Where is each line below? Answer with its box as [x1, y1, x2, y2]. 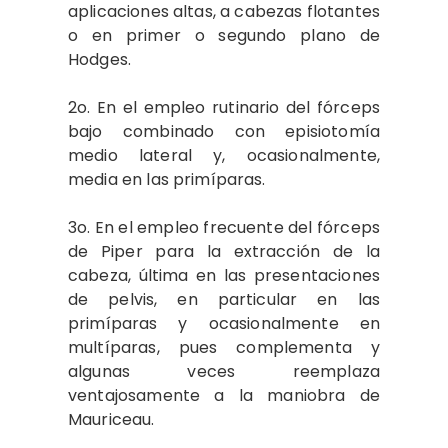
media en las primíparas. [68, 168, 266, 191]
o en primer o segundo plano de [68, 24, 380, 47]
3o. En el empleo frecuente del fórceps [68, 216, 380, 239]
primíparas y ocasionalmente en [68, 312, 380, 335]
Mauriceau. [68, 408, 155, 431]
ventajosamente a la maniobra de [68, 384, 380, 407]
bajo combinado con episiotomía [68, 120, 380, 143]
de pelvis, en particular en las [68, 288, 380, 311]
